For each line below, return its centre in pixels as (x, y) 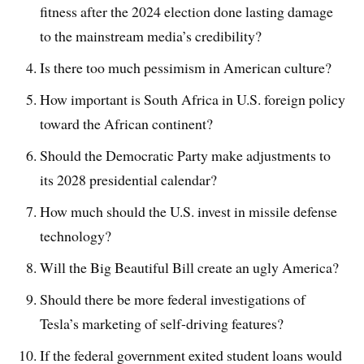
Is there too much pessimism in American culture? (186, 68)
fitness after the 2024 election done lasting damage (187, 12)
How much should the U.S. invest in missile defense (189, 211)
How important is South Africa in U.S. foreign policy (193, 100)
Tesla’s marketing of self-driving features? (162, 323)
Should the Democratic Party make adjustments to (186, 155)
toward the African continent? (127, 124)
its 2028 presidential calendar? (129, 179)
